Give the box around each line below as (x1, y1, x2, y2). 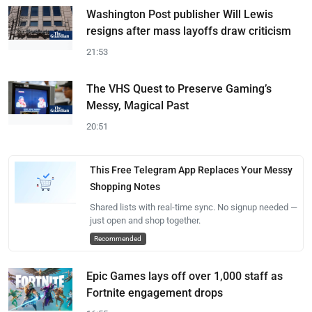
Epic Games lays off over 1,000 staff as (86, 270, 283, 283)
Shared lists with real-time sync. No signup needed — (89, 202, 297, 212)
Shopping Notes (89, 181, 160, 192)
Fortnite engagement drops (86, 286, 223, 299)
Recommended (94, 234, 142, 243)
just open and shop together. (89, 215, 201, 226)
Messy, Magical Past (86, 99, 189, 112)
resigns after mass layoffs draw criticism (86, 24, 291, 38)
